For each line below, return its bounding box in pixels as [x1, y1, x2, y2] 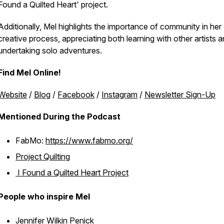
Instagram [101, 89, 137, 99]
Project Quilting [15, 151, 70, 161]
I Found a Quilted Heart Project [15, 167, 128, 177]
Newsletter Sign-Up [144, 89, 215, 99]
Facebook [57, 89, 94, 99]
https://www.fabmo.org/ [45, 135, 133, 145]
